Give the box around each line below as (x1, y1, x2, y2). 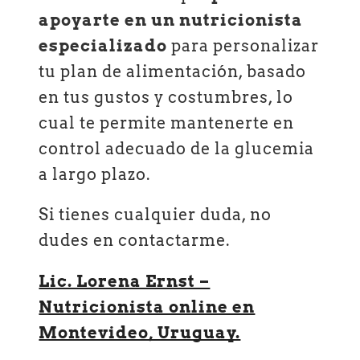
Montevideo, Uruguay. (39, 322, 241, 342)
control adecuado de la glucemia (39, 138, 315, 158)
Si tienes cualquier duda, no (39, 205, 272, 225)
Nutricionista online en (39, 297, 256, 317)
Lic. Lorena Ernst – (39, 271, 211, 291)
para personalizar (167, 35, 320, 55)
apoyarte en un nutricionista (39, 10, 304, 30)
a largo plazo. (39, 164, 151, 184)
